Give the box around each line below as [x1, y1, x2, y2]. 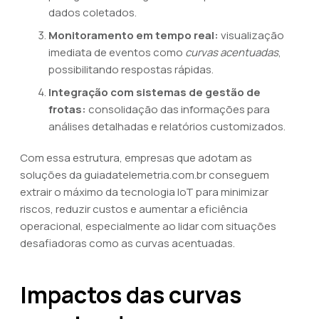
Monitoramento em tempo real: [48, 28, 219, 43]
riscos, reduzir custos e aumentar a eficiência [20, 202, 248, 216]
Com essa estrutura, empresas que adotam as [20, 150, 252, 165]
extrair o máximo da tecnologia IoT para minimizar [20, 184, 268, 199]
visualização [219, 28, 284, 43]
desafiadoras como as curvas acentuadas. [20, 236, 235, 251]
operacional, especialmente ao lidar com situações [20, 219, 276, 234]
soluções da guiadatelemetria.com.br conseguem [20, 167, 269, 182]
